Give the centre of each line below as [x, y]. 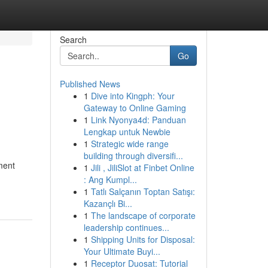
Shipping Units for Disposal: [143, 239]
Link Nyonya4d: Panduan [138, 120]
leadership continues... [126, 227]
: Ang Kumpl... [110, 179]
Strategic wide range [130, 144]
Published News [90, 84]
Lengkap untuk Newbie [127, 132]
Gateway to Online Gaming [135, 108]
